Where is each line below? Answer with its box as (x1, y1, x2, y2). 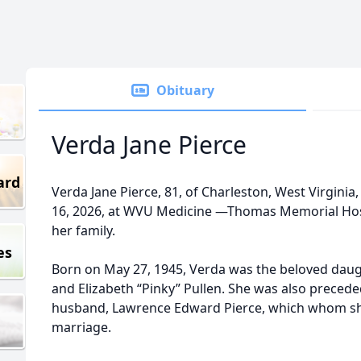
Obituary (156, 81, 214, 99)
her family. (52, 222, 115, 239)
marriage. (52, 318, 111, 336)
